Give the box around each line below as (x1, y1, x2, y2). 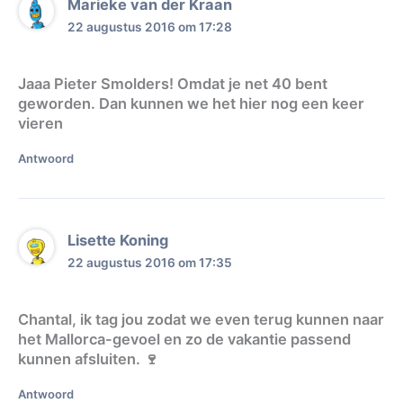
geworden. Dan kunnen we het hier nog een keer (18, 94, 364, 113)
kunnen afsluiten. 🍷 (18, 350, 158, 369)
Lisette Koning (67, 230, 169, 249)
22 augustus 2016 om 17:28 (67, 19, 233, 34)
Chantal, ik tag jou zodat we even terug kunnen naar (18, 310, 384, 329)
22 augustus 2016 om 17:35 (67, 255, 233, 270)
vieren (18, 114, 63, 133)
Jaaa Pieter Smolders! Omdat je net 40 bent (18, 75, 327, 94)
